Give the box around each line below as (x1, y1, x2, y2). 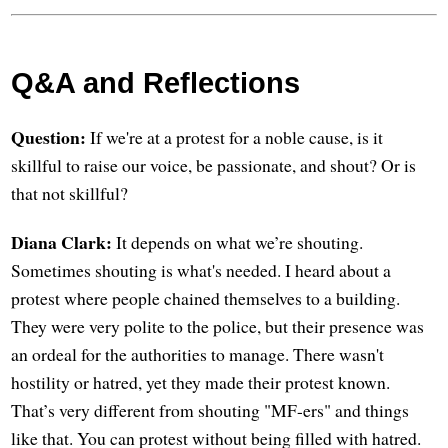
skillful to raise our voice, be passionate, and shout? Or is (11, 153, 417, 178)
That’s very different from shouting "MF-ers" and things (11, 398, 410, 423)
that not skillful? (11, 181, 129, 206)
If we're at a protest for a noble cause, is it (86, 125, 384, 150)
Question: (11, 124, 87, 151)
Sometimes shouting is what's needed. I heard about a (11, 258, 392, 283)
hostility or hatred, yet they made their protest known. (11, 370, 391, 395)
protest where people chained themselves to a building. (11, 286, 401, 311)
